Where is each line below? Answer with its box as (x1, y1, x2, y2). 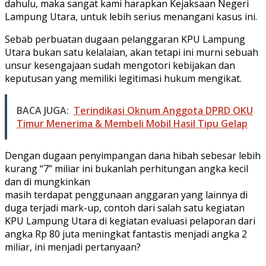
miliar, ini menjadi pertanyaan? (5, 240, 141, 254)
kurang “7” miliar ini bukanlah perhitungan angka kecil (5, 162, 248, 176)
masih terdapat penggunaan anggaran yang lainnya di (5, 188, 248, 202)
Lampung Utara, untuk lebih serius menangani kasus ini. (5, 10, 257, 24)
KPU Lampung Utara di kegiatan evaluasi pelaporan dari (5, 214, 255, 228)
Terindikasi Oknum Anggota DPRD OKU (74, 104, 253, 118)
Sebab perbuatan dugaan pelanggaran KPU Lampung (5, 33, 245, 46)
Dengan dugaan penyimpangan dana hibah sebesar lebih (5, 149, 261, 163)
